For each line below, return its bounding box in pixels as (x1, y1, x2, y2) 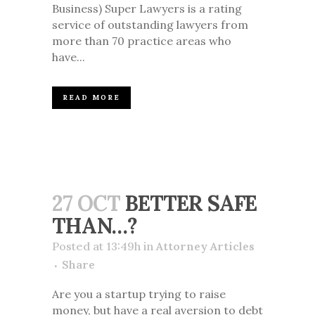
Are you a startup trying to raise (52, 287, 226, 302)
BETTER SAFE (125, 190, 257, 217)
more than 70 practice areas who (52, 34, 231, 49)
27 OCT (52, 190, 120, 217)
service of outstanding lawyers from (52, 18, 248, 32)
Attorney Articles (156, 239, 255, 254)
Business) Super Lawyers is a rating (52, 1, 242, 16)
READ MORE (63, 93, 120, 103)
